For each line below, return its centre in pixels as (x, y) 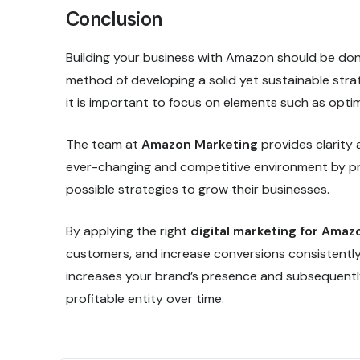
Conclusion (114, 18)
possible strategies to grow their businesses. (198, 189)
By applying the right (128, 231)
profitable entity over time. (145, 298)
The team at (104, 144)
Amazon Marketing (200, 144)
